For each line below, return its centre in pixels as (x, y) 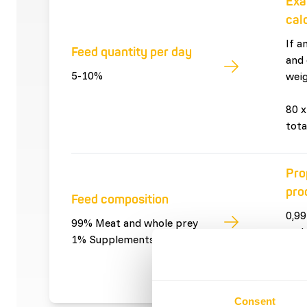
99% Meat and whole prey (135, 222)
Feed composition (120, 199)
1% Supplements (113, 239)
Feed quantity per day (132, 52)
